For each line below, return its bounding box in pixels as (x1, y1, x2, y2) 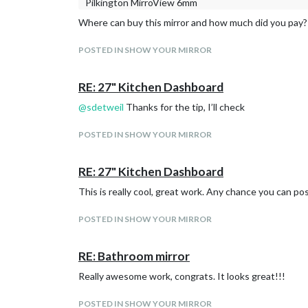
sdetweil (87, 101, 124, 113)
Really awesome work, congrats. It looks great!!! (78, 270, 285, 282)
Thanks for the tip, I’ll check (124, 101, 245, 113)
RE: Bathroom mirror (78, 249, 190, 263)
